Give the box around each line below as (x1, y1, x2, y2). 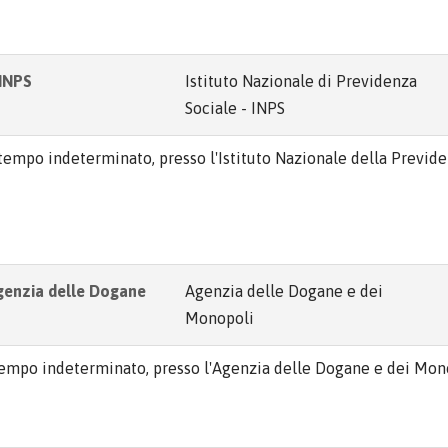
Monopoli (185, 308, 254, 327)
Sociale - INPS (185, 98, 285, 117)
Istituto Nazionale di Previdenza (185, 71, 417, 90)
